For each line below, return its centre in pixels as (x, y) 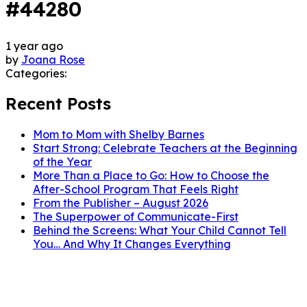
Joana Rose (53, 59)
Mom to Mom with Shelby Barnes (119, 135)
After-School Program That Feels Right (136, 189)
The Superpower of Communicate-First (136, 217)
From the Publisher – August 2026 (121, 203)
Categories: (36, 73)
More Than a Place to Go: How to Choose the (151, 176)
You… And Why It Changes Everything (132, 244)
